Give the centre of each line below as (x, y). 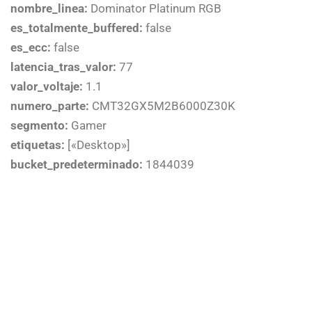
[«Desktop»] (97, 145)
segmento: (39, 125)
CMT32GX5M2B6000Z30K (162, 106)
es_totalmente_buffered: (77, 28)
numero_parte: (50, 106)
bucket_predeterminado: (77, 164)
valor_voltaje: (47, 86)
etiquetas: (38, 145)
